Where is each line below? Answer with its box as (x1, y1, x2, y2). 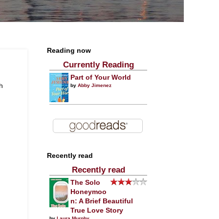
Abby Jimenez (78, 83, 111, 88)
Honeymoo (70, 188, 107, 196)
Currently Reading (63, 60, 134, 69)
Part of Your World (70, 74, 131, 81)
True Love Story (70, 207, 123, 214)
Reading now (47, 47, 91, 54)
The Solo (70, 179, 100, 186)
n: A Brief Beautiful (70, 197, 133, 205)
